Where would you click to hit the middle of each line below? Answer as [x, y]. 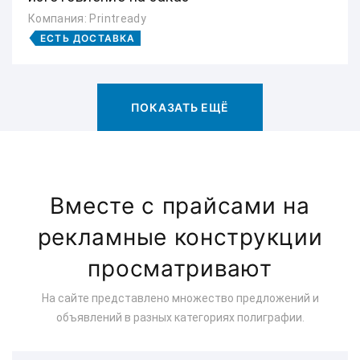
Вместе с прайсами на [180, 206]
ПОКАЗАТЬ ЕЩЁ [180, 107]
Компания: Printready [87, 18]
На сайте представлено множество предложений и [180, 298]
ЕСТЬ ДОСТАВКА [88, 38]
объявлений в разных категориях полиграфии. [180, 317]
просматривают [180, 268]
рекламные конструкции [180, 237]
